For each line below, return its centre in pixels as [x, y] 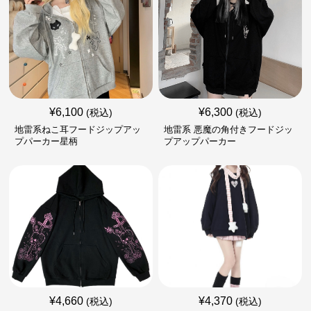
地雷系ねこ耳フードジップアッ [78, 129]
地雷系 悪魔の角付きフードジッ [228, 129]
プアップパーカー [200, 141]
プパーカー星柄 [47, 141]
